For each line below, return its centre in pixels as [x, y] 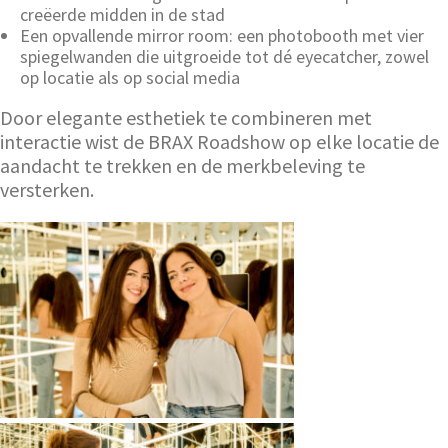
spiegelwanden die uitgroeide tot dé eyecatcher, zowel [224, 56]
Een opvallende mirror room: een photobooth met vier [222, 35]
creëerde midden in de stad [122, 14]
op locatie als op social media [130, 77]
